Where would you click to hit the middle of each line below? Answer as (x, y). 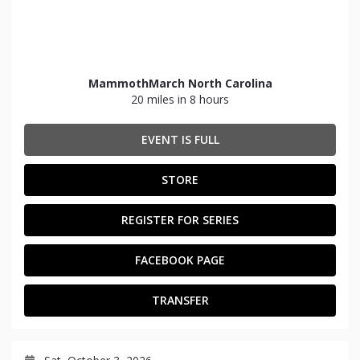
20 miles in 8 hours (180, 99)
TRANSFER (180, 300)
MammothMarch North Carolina (180, 83)
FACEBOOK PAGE (180, 260)
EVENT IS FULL (180, 139)
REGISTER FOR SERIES (180, 220)
